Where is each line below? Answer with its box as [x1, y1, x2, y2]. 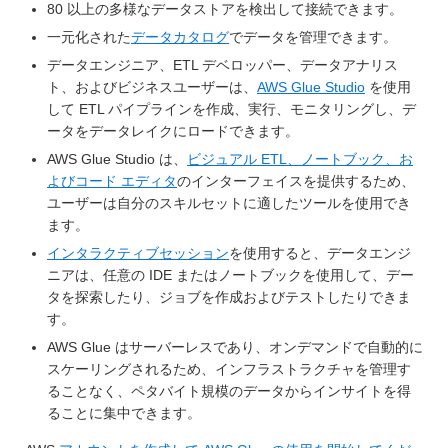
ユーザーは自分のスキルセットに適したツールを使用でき [47, 195, 411, 212]
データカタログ [131, 29, 229, 46]
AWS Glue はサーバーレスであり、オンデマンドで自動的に [47, 339, 423, 356]
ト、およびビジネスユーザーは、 [47, 79, 257, 96]
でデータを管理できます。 [229, 29, 397, 46]
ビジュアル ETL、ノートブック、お [187, 151, 413, 168]
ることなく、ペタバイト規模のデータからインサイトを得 [47, 383, 411, 400]
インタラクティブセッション [47, 245, 229, 262]
